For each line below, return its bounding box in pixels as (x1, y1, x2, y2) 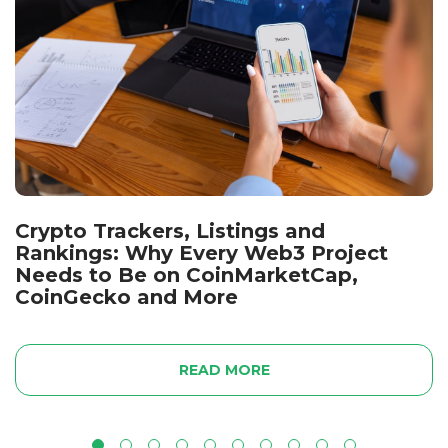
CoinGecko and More (15, 284, 238, 309)
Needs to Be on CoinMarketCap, (15, 262, 358, 287)
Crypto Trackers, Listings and (15, 218, 325, 243)
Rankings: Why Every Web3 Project (15, 240, 388, 265)
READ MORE (178, 360, 270, 379)
